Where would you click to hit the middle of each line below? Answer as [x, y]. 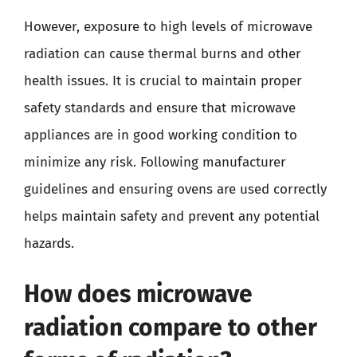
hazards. [49, 243]
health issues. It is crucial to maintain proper [163, 80]
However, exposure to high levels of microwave [168, 26]
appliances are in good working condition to [161, 135]
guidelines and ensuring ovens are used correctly [175, 189]
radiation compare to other [171, 328]
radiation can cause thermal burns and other [163, 53]
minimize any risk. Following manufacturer [155, 162]
